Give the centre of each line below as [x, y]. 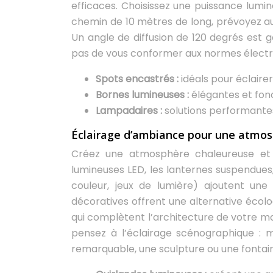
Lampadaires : [130, 111]
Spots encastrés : [138, 79]
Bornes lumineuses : [144, 95]
